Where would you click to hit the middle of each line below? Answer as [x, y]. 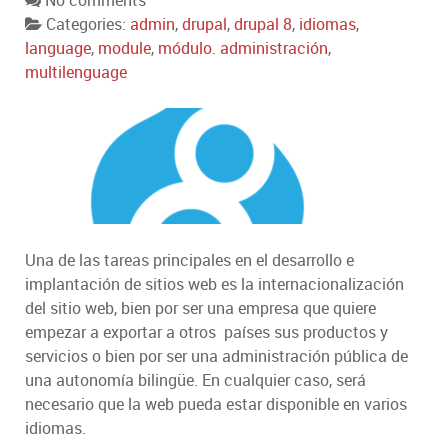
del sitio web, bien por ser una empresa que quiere [200, 308]
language [58, 48]
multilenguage [76, 72]
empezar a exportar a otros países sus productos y [206, 332]
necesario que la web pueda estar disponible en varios [216, 404]
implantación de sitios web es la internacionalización [214, 284]
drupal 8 [263, 24]
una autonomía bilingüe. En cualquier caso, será [195, 380]
